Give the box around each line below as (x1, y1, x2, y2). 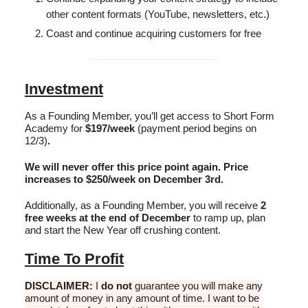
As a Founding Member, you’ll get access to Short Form (25, 109, 274, 122)
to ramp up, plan (190, 211, 265, 223)
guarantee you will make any (132, 279, 263, 291)
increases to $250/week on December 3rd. (25, 173, 223, 185)
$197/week (82, 122, 137, 134)
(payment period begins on (137, 122, 256, 134)
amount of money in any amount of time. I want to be (25, 291, 259, 304)
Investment (25, 80, 103, 98)
